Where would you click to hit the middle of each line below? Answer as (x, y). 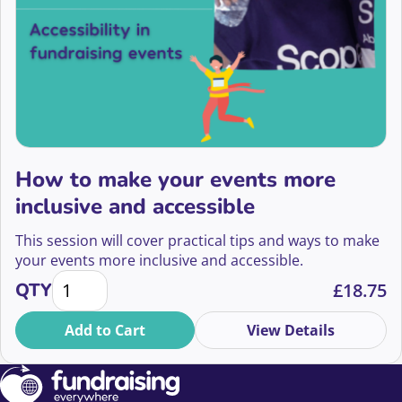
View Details (291, 330)
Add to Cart (105, 330)
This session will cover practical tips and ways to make (197, 240)
